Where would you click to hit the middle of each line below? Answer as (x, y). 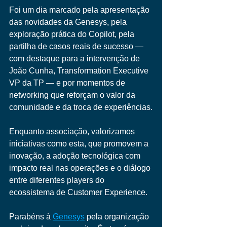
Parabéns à (31, 217)
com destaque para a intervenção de (75, 59)
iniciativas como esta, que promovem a (80, 144)
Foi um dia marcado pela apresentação (80, 10)
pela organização (118, 217)
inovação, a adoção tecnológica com (76, 156)
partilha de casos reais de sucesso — (77, 46)
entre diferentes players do (58, 180)
